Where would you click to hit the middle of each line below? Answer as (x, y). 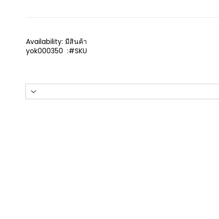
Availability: (44, 42)
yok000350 (44, 51)
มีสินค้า (76, 42)
